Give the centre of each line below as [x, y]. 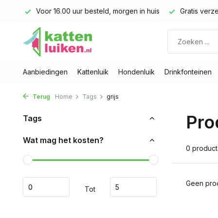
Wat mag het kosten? [63, 140]
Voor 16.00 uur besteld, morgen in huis [97, 11]
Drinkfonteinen [188, 72]
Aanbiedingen [45, 72]
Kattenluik [93, 72]
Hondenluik [136, 72]
